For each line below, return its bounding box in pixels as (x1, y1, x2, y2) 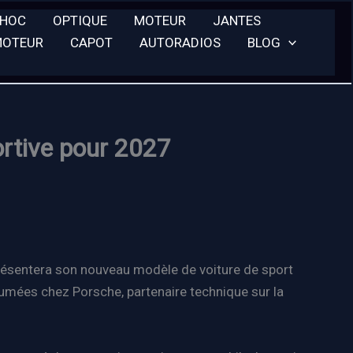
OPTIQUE (53, 12, 107, 28)
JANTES (213, 12, 261, 28)
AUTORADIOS (139, 34, 221, 50)
